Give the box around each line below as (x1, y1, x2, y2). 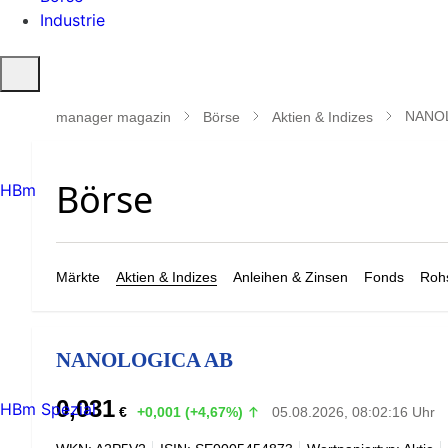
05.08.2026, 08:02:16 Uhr (271, 403, 435, 420)
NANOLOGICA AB (56, 348, 233, 371)
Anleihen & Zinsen (233, 269, 348, 285)
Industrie (40, 10, 105, 30)
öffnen (7, 84, 56, 104)
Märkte (56, 269, 100, 285)
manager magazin (56, 108, 171, 125)
